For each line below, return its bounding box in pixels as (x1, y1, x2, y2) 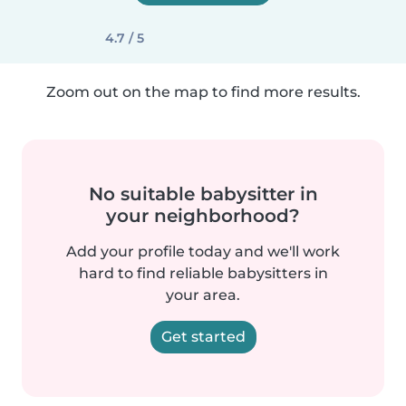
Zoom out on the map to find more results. (45, 83, 361, 101)
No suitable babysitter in (88, 183, 318, 205)
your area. (166, 286, 240, 304)
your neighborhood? (106, 205, 300, 227)
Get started (160, 328, 246, 345)
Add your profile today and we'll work (66, 243, 340, 260)
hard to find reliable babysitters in (78, 265, 328, 282)
